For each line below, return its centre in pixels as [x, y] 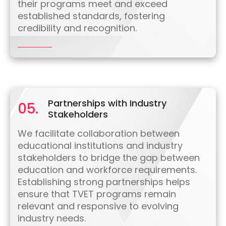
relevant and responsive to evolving [98, 206]
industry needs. [52, 218]
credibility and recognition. [77, 28]
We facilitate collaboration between [99, 134]
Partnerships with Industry [107, 103]
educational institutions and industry [100, 146]
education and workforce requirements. [107, 170]
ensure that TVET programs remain [97, 194]
